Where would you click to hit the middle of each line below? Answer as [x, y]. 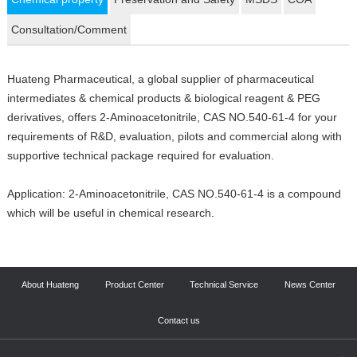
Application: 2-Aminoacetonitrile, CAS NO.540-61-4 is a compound [174, 194]
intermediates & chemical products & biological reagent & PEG [163, 98]
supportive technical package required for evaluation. [140, 156]
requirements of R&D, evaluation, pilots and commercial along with [174, 137]
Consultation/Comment [69, 30]
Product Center [134, 285]
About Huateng [50, 285]
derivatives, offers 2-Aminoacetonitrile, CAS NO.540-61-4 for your [172, 118]
